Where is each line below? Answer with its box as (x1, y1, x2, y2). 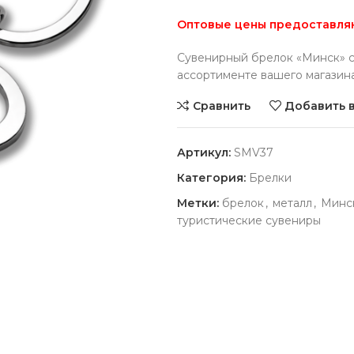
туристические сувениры (177, 213, 321, 228)
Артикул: (177, 145, 234, 160)
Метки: (177, 196, 219, 210)
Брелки (249, 171, 292, 185)
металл (273, 196, 312, 210)
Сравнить (192, 98, 250, 113)
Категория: (177, 171, 246, 185)
